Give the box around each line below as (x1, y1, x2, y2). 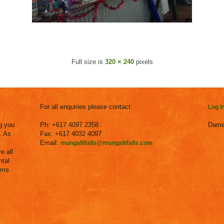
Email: (40, 139, 60, 146)
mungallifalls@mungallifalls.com (60, 139, 152, 146)
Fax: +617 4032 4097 (40, 130, 101, 137)
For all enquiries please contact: (40, 103, 132, 110)
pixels (133, 58, 153, 65)
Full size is (71, 58, 105, 65)
